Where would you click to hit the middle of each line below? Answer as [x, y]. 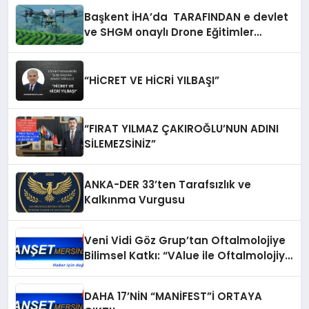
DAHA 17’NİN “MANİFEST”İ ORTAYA [173, 297]
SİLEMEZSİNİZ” [120, 144]
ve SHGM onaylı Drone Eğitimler [169, 32]
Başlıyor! [108, 48]
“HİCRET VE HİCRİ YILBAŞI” [152, 81]
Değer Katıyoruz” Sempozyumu [170, 271]
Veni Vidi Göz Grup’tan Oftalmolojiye [185, 241]
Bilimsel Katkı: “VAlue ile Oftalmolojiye [188, 256]
